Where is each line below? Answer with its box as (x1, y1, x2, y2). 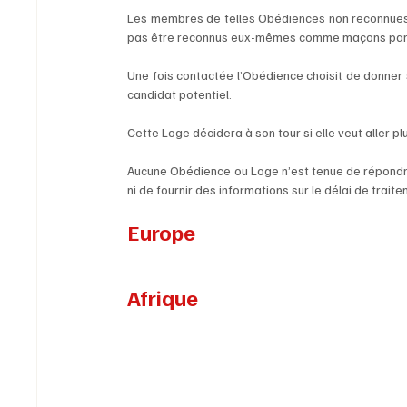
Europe (127, 218, 196, 246)
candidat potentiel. (127, 86, 235, 103)
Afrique (127, 283, 199, 312)
